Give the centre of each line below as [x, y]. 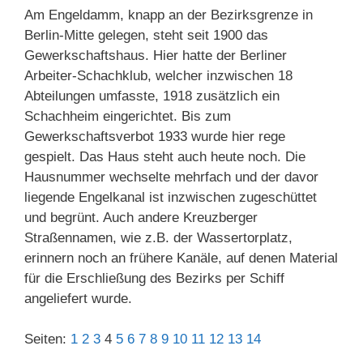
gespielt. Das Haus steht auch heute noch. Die [165, 156]
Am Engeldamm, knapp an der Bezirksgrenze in [169, 15]
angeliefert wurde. [78, 298]
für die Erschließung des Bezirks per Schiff [154, 278]
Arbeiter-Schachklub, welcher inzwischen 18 [158, 75]
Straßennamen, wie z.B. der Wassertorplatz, [158, 237]
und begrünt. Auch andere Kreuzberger [141, 217]
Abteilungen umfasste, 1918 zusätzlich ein [152, 96]
